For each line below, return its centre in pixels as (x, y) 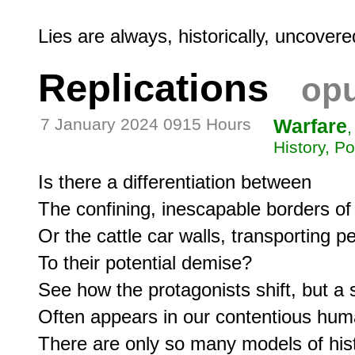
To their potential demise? (145, 262)
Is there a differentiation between (175, 181)
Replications (153, 88)
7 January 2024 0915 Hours (146, 124)
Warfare (310, 126)
